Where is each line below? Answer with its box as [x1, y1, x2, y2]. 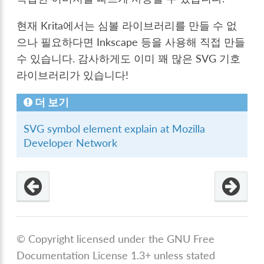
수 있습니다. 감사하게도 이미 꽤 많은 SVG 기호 [16, 52, 241, 65]
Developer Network [24, 136, 118, 149]
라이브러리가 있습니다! [16, 68, 129, 81]
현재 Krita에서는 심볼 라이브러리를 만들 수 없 [16, 19, 237, 32]
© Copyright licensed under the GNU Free [16, 232, 215, 245]
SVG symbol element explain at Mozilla [24, 122, 206, 135]
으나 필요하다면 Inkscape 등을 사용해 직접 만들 [16, 35, 246, 48]
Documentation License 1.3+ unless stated [16, 249, 216, 262]
